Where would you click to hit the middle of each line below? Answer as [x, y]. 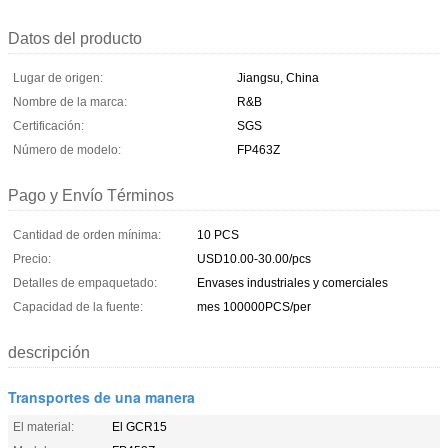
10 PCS [218, 234]
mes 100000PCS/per [254, 306]
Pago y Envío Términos [91, 195]
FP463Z [258, 149]
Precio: [32, 258]
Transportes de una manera [101, 396]
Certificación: [48, 125]
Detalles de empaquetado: [85, 282]
